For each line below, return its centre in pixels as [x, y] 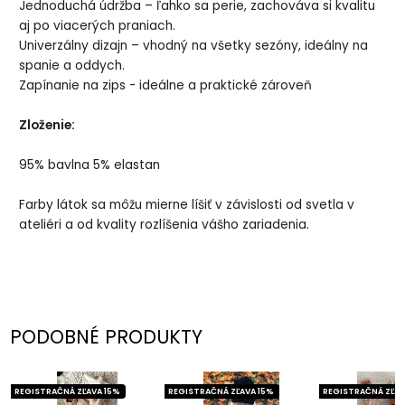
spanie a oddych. [72, 66]
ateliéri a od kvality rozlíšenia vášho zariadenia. [165, 225]
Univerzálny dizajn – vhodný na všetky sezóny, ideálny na [194, 46]
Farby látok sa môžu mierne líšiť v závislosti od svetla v [187, 205]
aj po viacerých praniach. [98, 26]
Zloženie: [47, 126]
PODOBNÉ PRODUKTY [107, 336]
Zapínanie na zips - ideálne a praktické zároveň [166, 86]
